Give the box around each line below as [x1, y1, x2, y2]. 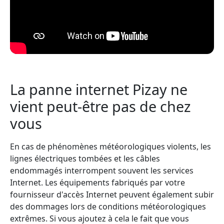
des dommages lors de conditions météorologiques [10, 201, 206, 212]
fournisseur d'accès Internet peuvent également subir [10, 189, 214, 200]
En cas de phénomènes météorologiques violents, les [10, 141, 211, 152]
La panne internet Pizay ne [10, 79, 187, 99]
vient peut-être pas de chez [10, 96, 191, 116]
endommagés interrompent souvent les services [10, 165, 193, 176]
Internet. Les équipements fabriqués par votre [10, 177, 185, 188]
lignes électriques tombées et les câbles [10, 153, 160, 164]
